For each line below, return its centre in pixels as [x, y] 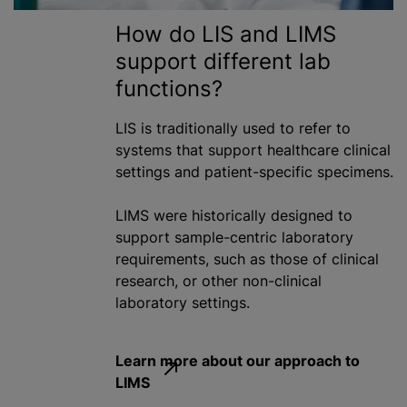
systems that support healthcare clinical [253, 150]
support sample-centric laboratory [234, 238]
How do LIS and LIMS [226, 35]
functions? [169, 89]
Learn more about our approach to [238, 360]
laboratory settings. [183, 303]
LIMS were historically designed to [234, 216]
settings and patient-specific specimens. [254, 172]
